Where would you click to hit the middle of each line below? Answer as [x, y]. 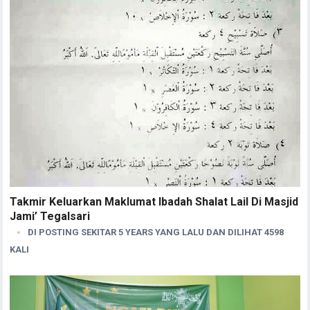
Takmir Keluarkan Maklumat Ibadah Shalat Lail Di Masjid [154, 202]
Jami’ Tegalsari [50, 217]
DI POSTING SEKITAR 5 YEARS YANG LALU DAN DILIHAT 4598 [156, 232]
